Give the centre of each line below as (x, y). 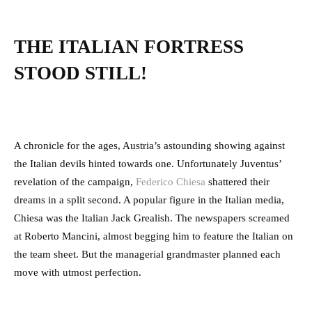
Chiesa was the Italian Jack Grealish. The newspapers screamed (152, 218)
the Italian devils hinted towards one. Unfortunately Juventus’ (148, 164)
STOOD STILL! (80, 73)
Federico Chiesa (171, 182)
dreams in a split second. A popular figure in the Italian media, (149, 200)
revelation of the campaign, (75, 182)
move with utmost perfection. (78, 273)
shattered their (237, 182)
